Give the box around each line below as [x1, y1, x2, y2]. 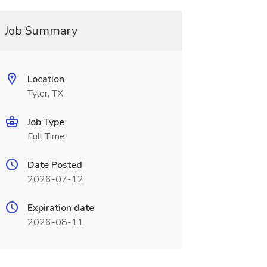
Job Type [27, 116, 64, 129]
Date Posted [27, 159, 82, 172]
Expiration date [27, 201, 94, 215]
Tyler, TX [27, 87, 63, 100]
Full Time [27, 130, 65, 143]
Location [27, 73, 64, 86]
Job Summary [4, 23, 77, 39]
